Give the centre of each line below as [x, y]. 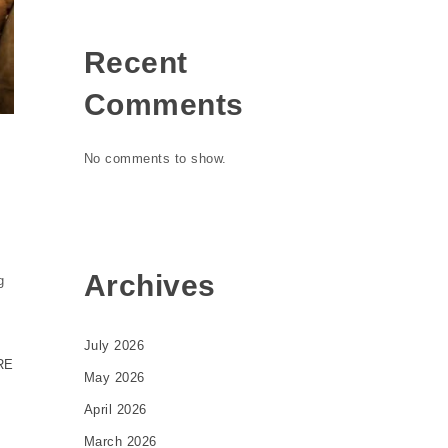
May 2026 [114, 377]
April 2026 [115, 409]
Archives [149, 285]
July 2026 [113, 345]
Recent [135, 62]
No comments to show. [155, 158]
